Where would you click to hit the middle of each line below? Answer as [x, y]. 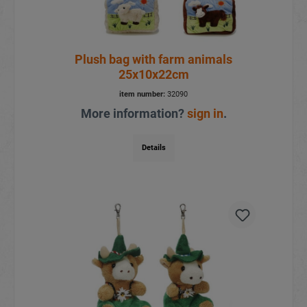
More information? [134, 113]
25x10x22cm [153, 74]
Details [153, 147]
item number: [142, 94]
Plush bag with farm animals [153, 59]
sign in [205, 113]
